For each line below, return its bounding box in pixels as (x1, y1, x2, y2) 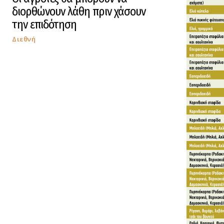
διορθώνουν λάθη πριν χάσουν (12, 4, 145, 18)
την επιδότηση (12, 17, 76, 31)
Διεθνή (12, 34, 35, 43)
